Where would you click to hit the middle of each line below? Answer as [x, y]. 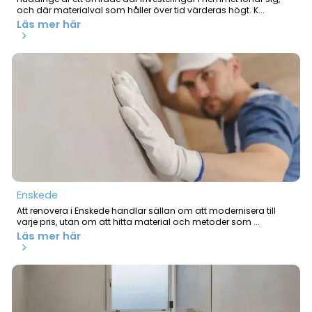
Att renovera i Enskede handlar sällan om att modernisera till [146, 211]
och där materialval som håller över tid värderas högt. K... [140, 10]
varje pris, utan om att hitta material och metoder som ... [138, 222]
